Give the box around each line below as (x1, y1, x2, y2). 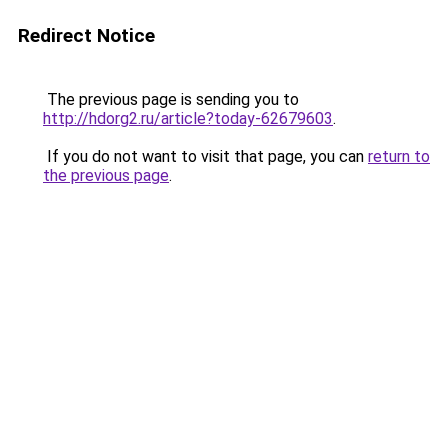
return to (368, 147, 430, 166)
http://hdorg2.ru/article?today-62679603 (43, 109, 333, 128)
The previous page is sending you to (43, 90, 299, 109)
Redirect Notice (18, 24, 155, 47)
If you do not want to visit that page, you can (43, 147, 368, 166)
